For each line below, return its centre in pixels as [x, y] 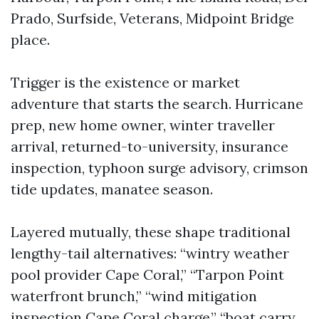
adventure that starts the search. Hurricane [157, 104]
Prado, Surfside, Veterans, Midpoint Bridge [152, 18]
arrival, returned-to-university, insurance [150, 146]
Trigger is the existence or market [125, 82]
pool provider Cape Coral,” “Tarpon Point [147, 274]
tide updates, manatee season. [112, 189]
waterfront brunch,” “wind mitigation [134, 296]
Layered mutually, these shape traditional [151, 232]
